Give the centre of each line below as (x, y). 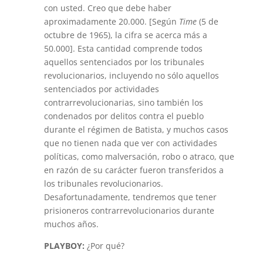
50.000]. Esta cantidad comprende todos (123, 48)
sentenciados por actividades (101, 89)
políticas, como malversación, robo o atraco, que (139, 156)
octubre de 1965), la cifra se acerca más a (125, 35)
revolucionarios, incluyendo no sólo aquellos (131, 75)
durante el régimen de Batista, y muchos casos (136, 129)
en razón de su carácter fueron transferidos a (134, 170)
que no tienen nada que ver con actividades (130, 143)
